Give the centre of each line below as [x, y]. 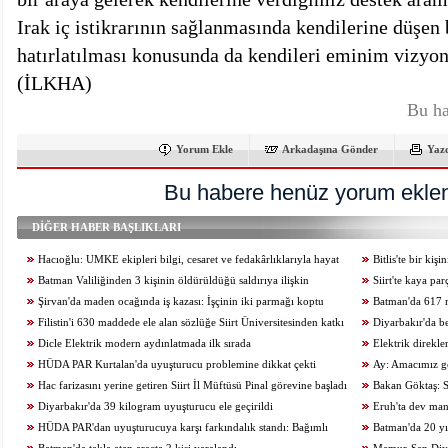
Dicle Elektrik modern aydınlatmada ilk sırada [144, 343]
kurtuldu [372, 343]
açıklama [37, 301]
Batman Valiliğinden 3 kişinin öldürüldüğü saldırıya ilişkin [173, 280]
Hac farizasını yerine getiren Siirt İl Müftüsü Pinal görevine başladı [192, 385]
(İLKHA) [54, 83]
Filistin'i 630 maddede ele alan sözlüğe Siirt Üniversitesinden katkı [191, 322]
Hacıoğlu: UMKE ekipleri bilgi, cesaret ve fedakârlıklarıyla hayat [188, 259]
